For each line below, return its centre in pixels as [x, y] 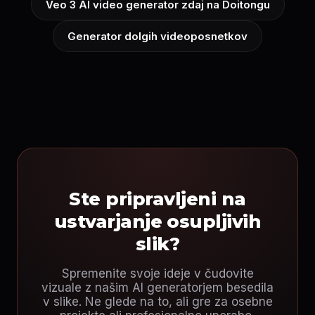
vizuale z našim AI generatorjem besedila [157, 288]
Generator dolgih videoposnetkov [157, 36]
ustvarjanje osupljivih [157, 221]
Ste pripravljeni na [157, 199]
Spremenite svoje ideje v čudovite [157, 274]
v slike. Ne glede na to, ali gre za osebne [157, 302]
